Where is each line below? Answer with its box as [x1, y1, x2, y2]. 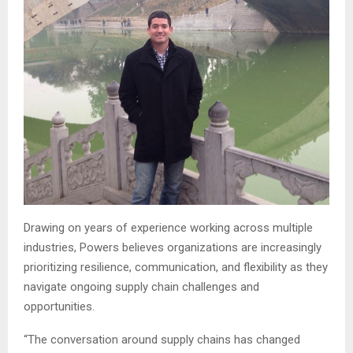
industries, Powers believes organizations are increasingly [24, 240, 321, 255]
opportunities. [24, 299, 95, 314]
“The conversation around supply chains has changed [24, 332, 300, 347]
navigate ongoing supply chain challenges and [24, 279, 259, 294]
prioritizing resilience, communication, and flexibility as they [24, 259, 328, 274]
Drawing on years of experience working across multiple [24, 220, 313, 235]
